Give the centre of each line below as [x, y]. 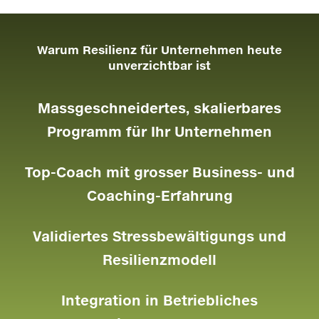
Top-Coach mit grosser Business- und [159, 172]
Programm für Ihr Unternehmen [159, 132]
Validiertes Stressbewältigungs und [159, 236]
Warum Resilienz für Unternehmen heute [159, 50]
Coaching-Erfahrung [159, 196]
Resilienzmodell [159, 260]
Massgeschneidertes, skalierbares [159, 108]
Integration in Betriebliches [159, 300]
